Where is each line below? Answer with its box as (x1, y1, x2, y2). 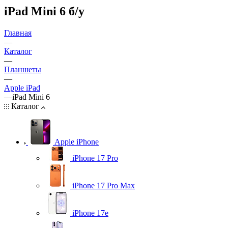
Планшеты (4, 65, 41, 74)
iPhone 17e (72, 208, 108, 217)
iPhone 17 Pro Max (72, 181, 135, 190)
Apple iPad (4, 83, 40, 92)
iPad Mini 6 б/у (4, 4, 84, 18)
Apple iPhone (54, 137, 99, 146)
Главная (4, 28, 32, 37)
